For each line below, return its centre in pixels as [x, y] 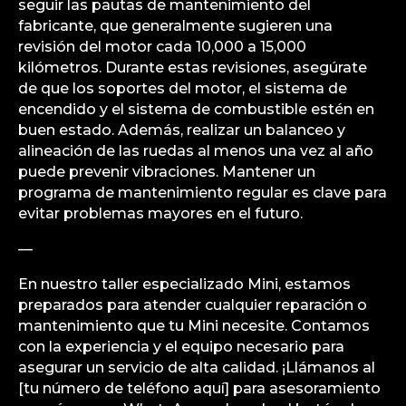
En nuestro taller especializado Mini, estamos [184, 284]
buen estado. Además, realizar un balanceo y [182, 130]
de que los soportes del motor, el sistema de [183, 88]
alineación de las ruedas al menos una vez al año [196, 150]
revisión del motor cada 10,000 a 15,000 [162, 46]
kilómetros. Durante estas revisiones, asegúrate [193, 67]
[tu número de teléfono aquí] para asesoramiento [199, 388]
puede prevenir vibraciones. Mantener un [167, 171]
